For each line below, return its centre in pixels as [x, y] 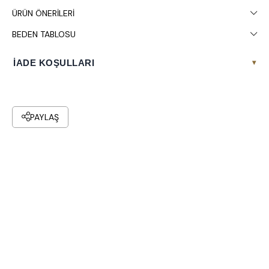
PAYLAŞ [44, 117]
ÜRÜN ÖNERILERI [43, 13]
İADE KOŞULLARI [54, 62]
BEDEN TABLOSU [44, 34]
